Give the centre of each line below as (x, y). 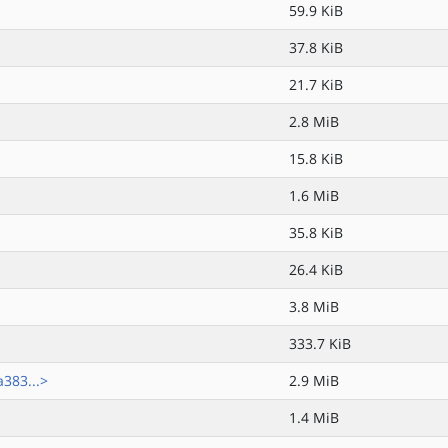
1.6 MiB (314, 195)
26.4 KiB (316, 269)
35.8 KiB (316, 232)
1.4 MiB (314, 417)
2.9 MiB (314, 380)
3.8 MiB (314, 306)
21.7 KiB (316, 84)
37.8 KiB (316, 47)
